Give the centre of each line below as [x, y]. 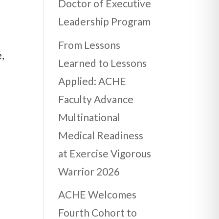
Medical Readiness [101, 135]
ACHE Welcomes [98, 195]
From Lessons [89, 44]
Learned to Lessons [103, 63]
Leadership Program [105, 22]
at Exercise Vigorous [105, 153]
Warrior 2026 [89, 171]
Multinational [89, 117]
